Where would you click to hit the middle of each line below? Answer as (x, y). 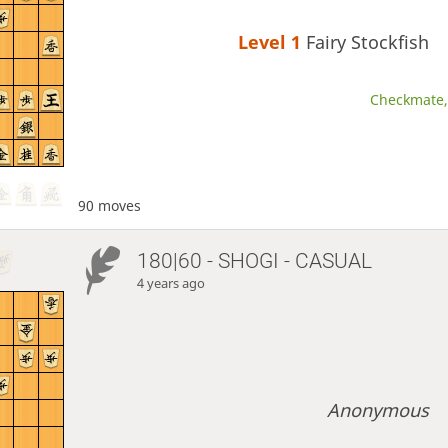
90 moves (109, 205)
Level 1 (272, 42)
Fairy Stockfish (368, 42)
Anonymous (378, 409)
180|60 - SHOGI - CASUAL (255, 260)
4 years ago (171, 283)
